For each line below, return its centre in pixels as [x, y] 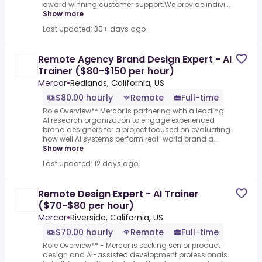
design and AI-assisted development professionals [135, 255]
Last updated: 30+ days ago [94, 29]
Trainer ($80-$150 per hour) [106, 71]
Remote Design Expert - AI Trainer [118, 194]
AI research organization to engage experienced [129, 120]
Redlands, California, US [117, 83]
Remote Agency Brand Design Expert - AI [135, 60]
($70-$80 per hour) [86, 206]
